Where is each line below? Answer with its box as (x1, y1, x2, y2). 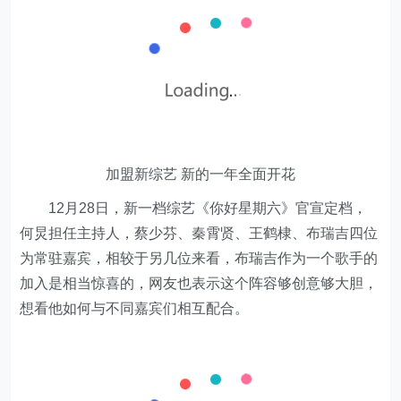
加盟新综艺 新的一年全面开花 (106, 166, 295, 182)
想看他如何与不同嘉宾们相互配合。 (20, 301, 250, 316)
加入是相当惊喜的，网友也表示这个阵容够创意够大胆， (20, 276, 379, 291)
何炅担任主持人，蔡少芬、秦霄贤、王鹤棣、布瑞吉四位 (20, 226, 379, 241)
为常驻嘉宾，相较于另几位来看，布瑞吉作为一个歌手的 (20, 251, 379, 266)
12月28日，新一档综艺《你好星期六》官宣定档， (20, 200, 368, 216)
